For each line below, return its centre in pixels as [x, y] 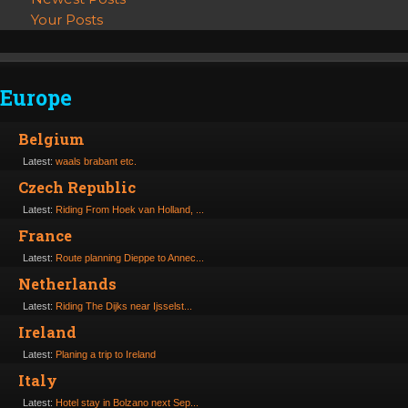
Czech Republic [77, 188]
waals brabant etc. [96, 162]
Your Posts [67, 20]
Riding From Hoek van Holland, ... [130, 210]
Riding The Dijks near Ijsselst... [124, 306]
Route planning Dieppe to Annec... [130, 258]
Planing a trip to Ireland [106, 355]
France [45, 236]
